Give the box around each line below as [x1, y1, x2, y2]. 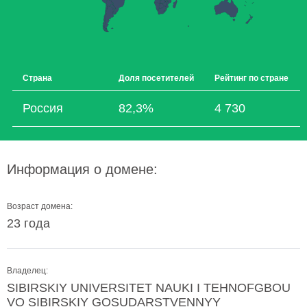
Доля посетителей [119, 73, 194, 83]
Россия [23, 101, 63, 115]
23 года [7, 217, 50, 230]
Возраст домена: [7, 201, 73, 211]
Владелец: [7, 266, 48, 275]
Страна [23, 73, 52, 83]
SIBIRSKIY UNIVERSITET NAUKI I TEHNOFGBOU [7, 281, 291, 295]
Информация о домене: [7, 162, 158, 177]
